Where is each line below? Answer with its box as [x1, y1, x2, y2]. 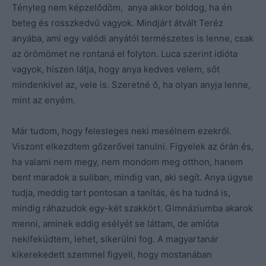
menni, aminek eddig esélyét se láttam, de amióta [12, 217, 218, 229]
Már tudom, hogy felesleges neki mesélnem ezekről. [12, 125, 232, 137]
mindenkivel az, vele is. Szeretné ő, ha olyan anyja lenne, [12, 78, 251, 90]
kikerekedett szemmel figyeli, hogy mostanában [12, 248, 212, 260]
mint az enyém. [12, 94, 75, 106]
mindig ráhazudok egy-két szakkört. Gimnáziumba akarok [12, 202, 253, 214]
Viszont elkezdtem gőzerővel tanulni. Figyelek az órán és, [12, 140, 254, 152]
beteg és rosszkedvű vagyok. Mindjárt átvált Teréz [12, 17, 223, 28]
